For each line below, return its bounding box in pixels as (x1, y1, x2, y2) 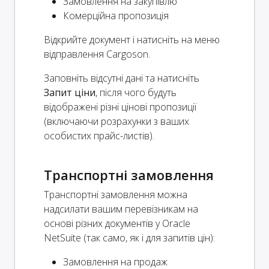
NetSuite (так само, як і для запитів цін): (44, 231, 215, 244)
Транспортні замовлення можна (44, 187, 187, 201)
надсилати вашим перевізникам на (44, 202, 198, 216)
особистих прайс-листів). (44, 128, 154, 142)
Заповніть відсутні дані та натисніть (44, 71, 199, 85)
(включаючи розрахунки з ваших (44, 114, 189, 128)
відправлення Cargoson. (44, 47, 150, 61)
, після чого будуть (95, 85, 177, 99)
